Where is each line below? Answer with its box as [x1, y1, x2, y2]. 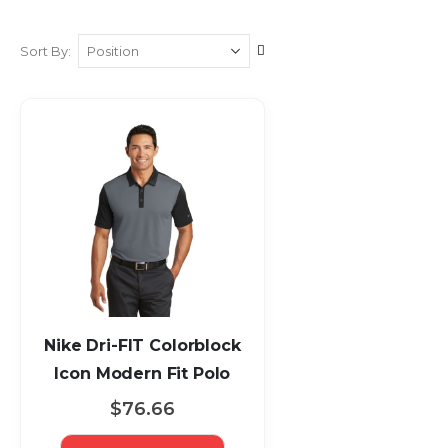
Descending [264, 66, 344, 83]
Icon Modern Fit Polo [54, 363, 231, 383]
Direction [264, 91, 325, 108]
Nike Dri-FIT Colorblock [44, 335, 241, 355]
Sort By [20, 42, 68, 59]
